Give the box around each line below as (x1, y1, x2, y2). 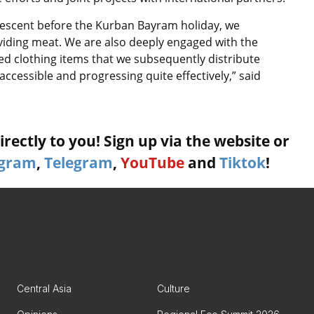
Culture (157, 282, 190, 294)
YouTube (121, 152, 184, 172)
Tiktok (219, 152, 266, 172)
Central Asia (17, 282, 71, 294)
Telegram (44, 152, 113, 172)
